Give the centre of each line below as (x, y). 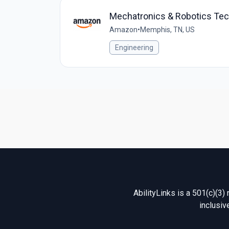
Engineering (134, 48)
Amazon (123, 30)
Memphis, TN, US (167, 30)
